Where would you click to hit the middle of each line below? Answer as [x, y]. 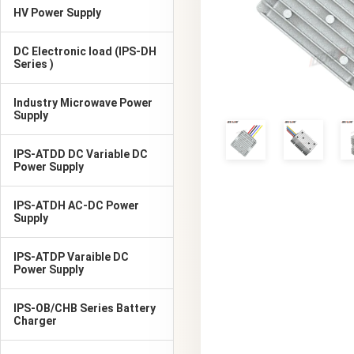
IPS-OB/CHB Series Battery [85, 308]
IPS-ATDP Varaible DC [71, 257]
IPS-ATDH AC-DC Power [76, 205]
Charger [35, 321]
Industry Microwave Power [83, 103]
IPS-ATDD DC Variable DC [81, 154]
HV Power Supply [57, 13]
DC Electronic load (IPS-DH [85, 51]
